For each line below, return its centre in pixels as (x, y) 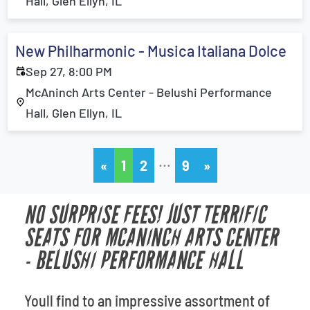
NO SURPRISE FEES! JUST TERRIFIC (145, 216)
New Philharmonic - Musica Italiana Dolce (151, 51)
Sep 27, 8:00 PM (69, 71)
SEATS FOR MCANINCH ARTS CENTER (151, 238)
